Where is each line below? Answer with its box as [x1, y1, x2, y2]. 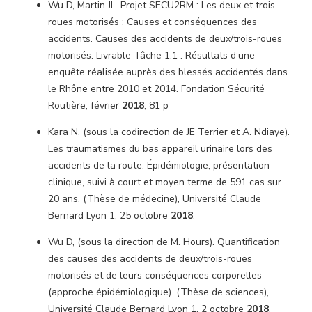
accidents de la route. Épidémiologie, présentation [48, 159, 270, 172]
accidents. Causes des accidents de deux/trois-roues [48, 32, 282, 45]
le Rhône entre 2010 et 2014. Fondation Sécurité [48, 82, 265, 95]
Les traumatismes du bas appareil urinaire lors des [48, 142, 272, 155]
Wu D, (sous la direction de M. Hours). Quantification [48, 235, 280, 249]
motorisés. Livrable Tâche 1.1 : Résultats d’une [48, 49, 255, 62]
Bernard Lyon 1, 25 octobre [48, 209, 171, 222]
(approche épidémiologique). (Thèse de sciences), [48, 286, 269, 299]
